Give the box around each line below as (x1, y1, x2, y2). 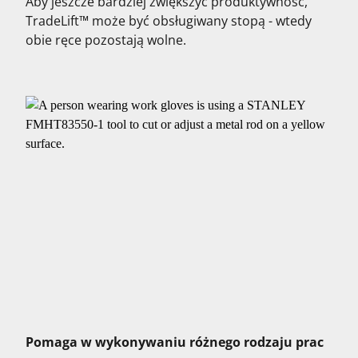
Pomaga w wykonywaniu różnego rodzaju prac (26, 333, 327, 351)
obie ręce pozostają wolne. (26, 31, 193, 49)
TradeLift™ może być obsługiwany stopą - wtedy (26, 12, 312, 30)
